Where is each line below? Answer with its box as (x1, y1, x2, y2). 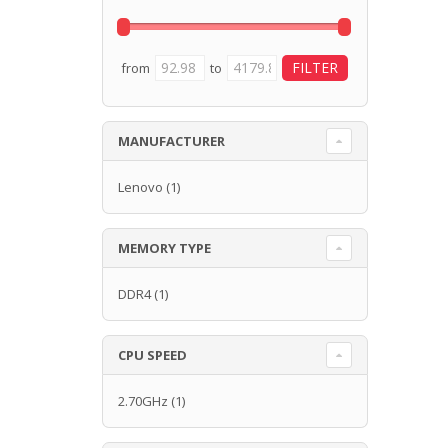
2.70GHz (118, 391, 168, 410)
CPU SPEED (118, 345, 187, 364)
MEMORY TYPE (118, 238, 211, 257)
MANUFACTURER (118, 131, 225, 150)
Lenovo (118, 177, 163, 196)
